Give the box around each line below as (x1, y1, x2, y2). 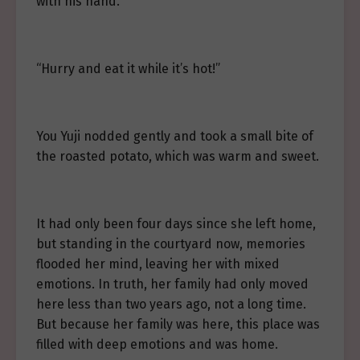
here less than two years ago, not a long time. (36, 297, 306, 313)
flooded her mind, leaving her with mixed (36, 256, 280, 272)
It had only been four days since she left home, (36, 216, 316, 232)
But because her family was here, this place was (36, 317, 320, 333)
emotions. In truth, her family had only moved (36, 276, 309, 292)
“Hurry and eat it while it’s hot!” (36, 61, 220, 77)
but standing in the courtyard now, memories (36, 236, 305, 252)
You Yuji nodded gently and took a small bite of (36, 129, 313, 145)
